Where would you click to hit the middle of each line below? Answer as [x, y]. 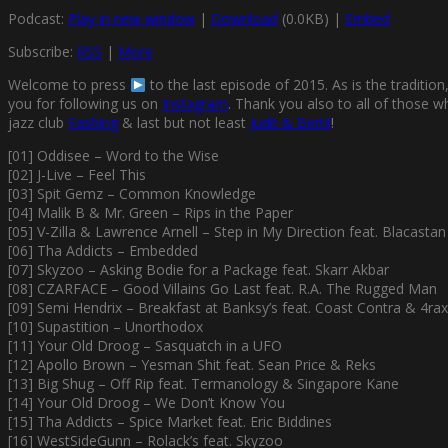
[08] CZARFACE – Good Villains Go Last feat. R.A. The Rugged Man [222, 289]
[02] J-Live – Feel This [77, 175]
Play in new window [131, 19]
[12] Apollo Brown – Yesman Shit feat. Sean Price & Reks [192, 365]
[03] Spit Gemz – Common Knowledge [132, 194]
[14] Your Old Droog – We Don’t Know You [146, 403]
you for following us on [85, 104]
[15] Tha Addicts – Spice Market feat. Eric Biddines [170, 422]
